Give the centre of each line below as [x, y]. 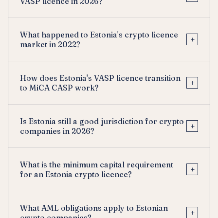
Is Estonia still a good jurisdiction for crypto [102, 121]
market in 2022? [50, 45]
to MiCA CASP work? [59, 88]
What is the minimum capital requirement [97, 165]
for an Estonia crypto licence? [76, 174]
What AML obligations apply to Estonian [94, 208]
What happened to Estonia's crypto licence [99, 35]
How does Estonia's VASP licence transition [100, 78]
